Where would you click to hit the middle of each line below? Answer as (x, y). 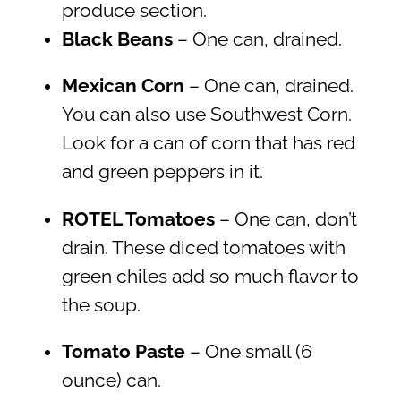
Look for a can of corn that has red (208, 144)
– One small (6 (248, 352)
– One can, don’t (286, 219)
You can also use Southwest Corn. (206, 115)
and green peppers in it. (162, 172)
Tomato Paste (123, 352)
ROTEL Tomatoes (138, 219)
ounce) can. (111, 381)
